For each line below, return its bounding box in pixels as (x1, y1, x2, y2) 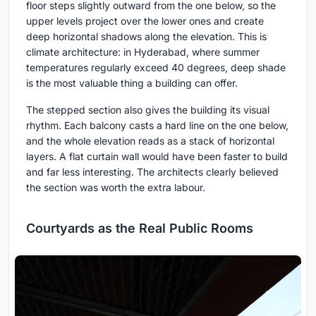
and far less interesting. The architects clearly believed (26, 165, 279, 178)
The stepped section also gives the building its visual (26, 103, 269, 116)
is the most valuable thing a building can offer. (26, 76, 238, 89)
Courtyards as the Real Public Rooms (26, 220, 253, 236)
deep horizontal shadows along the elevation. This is (26, 30, 267, 42)
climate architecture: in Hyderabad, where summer (26, 45, 260, 58)
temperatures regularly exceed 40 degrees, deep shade (26, 61, 286, 73)
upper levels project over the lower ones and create (26, 14, 264, 27)
